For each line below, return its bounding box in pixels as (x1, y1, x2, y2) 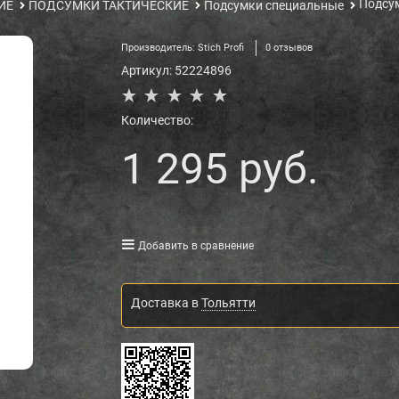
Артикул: (120, 63, 172, 78)
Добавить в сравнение (137, 240, 254, 253)
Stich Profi (197, 42, 244, 54)
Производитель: (120, 42, 198, 54)
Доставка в (130, 296, 201, 311)
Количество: (120, 113, 193, 128)
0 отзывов (265, 42, 313, 54)
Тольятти (200, 296, 256, 311)
